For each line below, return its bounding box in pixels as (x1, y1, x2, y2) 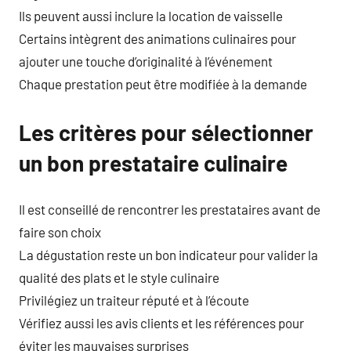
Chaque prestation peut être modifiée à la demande (19, 75, 307, 92)
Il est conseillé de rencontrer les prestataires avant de (19, 201, 320, 217)
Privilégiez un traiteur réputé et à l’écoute (19, 292, 249, 308)
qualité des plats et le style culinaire (19, 270, 219, 285)
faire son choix (19, 224, 101, 240)
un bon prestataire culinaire (19, 149, 288, 176)
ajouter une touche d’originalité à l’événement (19, 52, 273, 69)
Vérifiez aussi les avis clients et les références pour (19, 315, 304, 331)
